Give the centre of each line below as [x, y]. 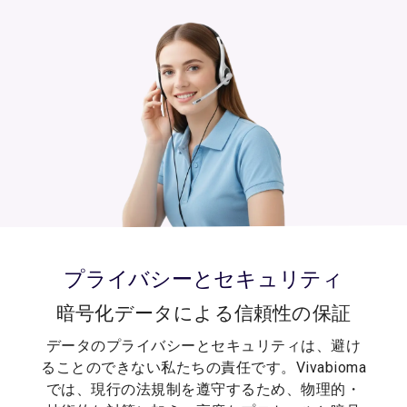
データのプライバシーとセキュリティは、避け [203, 346]
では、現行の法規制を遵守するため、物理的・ [203, 390]
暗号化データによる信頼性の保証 [203, 314]
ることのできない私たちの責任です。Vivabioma [203, 368]
